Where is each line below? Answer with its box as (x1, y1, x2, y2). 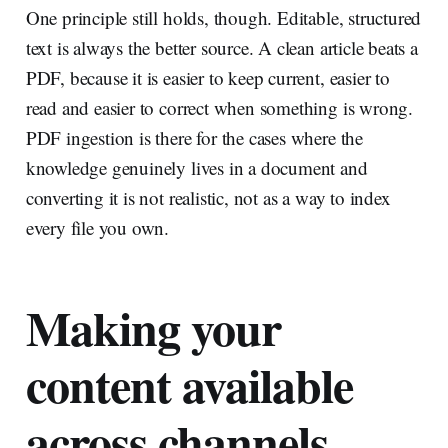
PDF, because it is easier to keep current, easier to (25, 64, 390, 90)
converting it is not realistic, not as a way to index (25, 184, 391, 210)
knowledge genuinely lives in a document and (25, 154, 368, 180)
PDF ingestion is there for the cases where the (25, 124, 363, 150)
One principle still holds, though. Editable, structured (25, 4, 422, 30)
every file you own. (25, 214, 170, 240)
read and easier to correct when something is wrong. (25, 94, 414, 120)
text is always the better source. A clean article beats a (25, 34, 418, 60)
